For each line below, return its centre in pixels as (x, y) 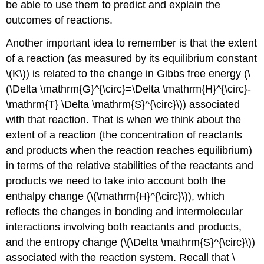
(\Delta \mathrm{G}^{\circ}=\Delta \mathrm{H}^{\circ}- (129, 89)
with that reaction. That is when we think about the (124, 119)
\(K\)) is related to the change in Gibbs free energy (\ (128, 73)
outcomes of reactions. (60, 20)
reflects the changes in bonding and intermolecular (125, 211)
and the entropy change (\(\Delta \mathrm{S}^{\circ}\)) (131, 242)
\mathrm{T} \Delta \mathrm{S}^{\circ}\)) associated (123, 104)
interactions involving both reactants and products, (124, 227)
